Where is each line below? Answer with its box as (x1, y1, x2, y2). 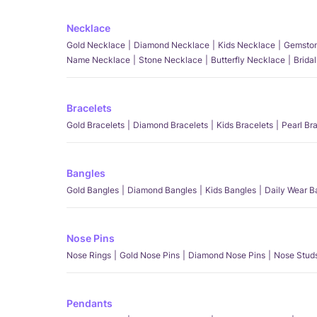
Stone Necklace (139, 54, 202, 65)
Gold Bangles (67, 185, 119, 195)
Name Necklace (67, 54, 130, 65)
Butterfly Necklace (211, 54, 285, 65)
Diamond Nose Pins (188, 250, 265, 260)
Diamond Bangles (127, 185, 197, 195)
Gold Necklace (67, 40, 125, 50)
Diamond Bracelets (133, 120, 208, 130)
